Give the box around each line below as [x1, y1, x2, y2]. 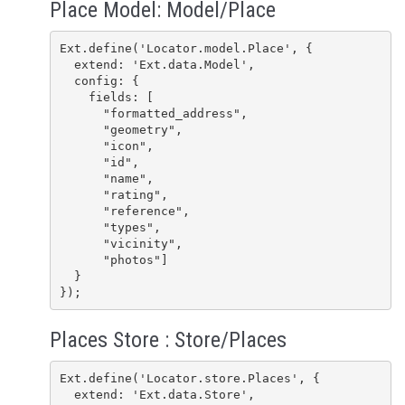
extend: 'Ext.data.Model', [59, 57, 74, 71]
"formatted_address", [59, 106, 103, 120]
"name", [59, 171, 103, 185]
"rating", [59, 187, 103, 202]
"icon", [59, 138, 103, 153]
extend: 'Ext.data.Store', [59, 387, 74, 401]
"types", [59, 220, 103, 234]
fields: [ [59, 89, 89, 104]
